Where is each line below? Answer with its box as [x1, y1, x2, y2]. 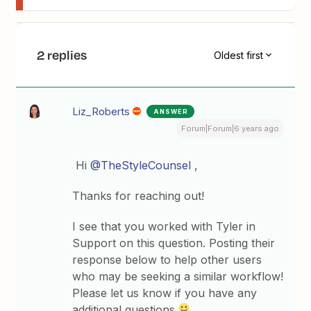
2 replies [37, 46, 87, 64]
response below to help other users [72, 253, 262, 267]
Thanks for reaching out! [72, 189, 205, 203]
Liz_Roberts [72, 105, 131, 118]
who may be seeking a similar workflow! [72, 269, 284, 283]
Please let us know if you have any [72, 286, 258, 300]
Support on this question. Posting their [72, 236, 276, 250]
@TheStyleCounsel [90, 158, 192, 172]
